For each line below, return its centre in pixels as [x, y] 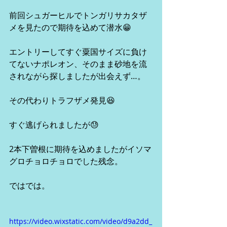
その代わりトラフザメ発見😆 [62, 100]
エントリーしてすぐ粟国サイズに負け [78, 52]
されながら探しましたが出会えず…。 [77, 76]
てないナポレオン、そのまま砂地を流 [78, 64]
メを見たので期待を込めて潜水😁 [70, 27]
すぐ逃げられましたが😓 [54, 125]
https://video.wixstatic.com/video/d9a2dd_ [81, 221]
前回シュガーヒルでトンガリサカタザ [78, 15]
